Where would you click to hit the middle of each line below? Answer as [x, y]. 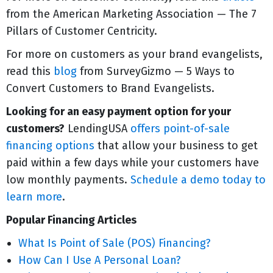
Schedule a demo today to [198, 179]
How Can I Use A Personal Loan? [100, 260]
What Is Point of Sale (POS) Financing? [115, 243]
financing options [50, 145]
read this [30, 71]
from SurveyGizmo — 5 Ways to [157, 71]
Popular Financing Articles [71, 220]
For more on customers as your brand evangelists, [134, 54]
